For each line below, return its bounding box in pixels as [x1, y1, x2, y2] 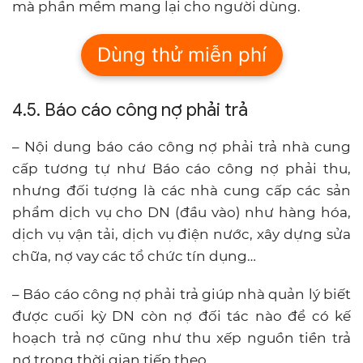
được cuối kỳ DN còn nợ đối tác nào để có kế [12, 307, 351, 324]
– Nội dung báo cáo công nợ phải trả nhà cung [12, 138, 351, 155]
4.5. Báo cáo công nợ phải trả [12, 98, 248, 121]
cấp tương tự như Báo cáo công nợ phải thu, [12, 160, 351, 177]
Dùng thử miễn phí [96, 42, 267, 66]
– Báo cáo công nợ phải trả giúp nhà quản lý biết [12, 285, 351, 302]
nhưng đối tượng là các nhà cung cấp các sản [12, 181, 351, 199]
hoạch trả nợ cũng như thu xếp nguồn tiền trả [12, 329, 351, 346]
